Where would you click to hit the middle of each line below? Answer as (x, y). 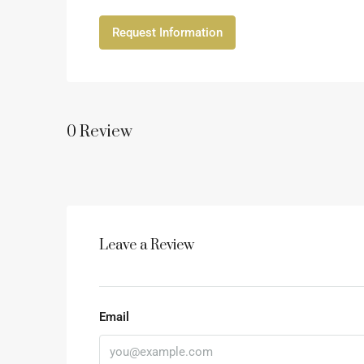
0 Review (100, 132)
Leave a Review (147, 246)
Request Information (167, 33)
